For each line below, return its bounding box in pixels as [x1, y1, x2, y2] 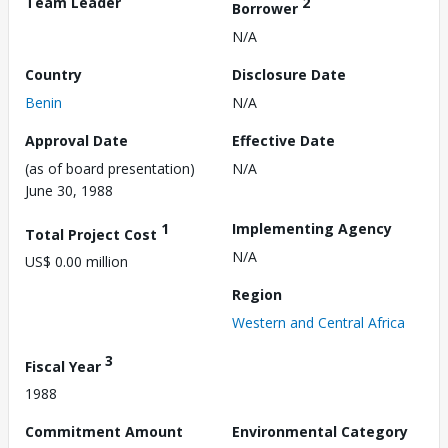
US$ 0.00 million [25, 252, 128, 272]
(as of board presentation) [25, 158, 195, 178]
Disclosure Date [232, 64, 346, 84]
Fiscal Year [25, 356, 105, 376]
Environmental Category [232, 422, 408, 442]
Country [25, 64, 82, 84]
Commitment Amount [25, 422, 183, 442]
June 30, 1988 [25, 180, 113, 200]
